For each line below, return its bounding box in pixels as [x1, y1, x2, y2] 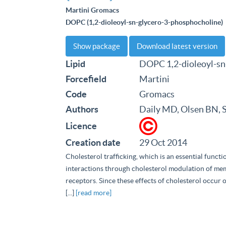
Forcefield [66, 74, 106, 84]
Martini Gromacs [66, 6, 119, 14]
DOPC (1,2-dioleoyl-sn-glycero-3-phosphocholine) [66, 18, 223, 26]
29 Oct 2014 [139, 137, 187, 148]
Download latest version [137, 42, 217, 50]
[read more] [76, 189, 111, 197]
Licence [66, 121, 97, 131]
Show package [73, 42, 120, 50]
